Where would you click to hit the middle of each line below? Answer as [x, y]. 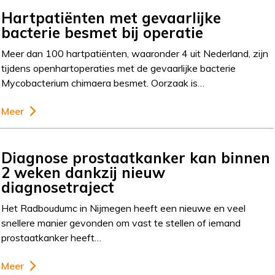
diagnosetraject [58, 187]
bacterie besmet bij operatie [103, 32]
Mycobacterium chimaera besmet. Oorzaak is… [103, 83]
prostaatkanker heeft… [52, 237]
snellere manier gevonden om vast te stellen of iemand [121, 223]
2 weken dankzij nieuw [83, 172]
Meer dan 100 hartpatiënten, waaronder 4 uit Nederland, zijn [135, 53]
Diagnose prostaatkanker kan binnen [136, 157]
